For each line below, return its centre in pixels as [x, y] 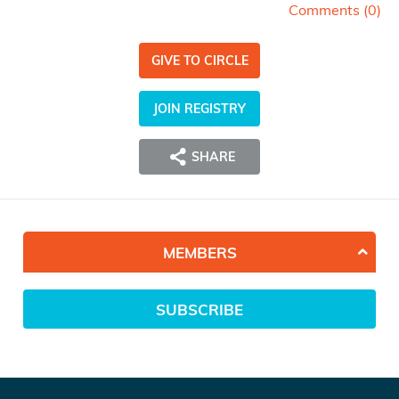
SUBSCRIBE [199, 309]
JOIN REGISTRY [199, 109]
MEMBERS [199, 252]
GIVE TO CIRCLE [199, 61]
